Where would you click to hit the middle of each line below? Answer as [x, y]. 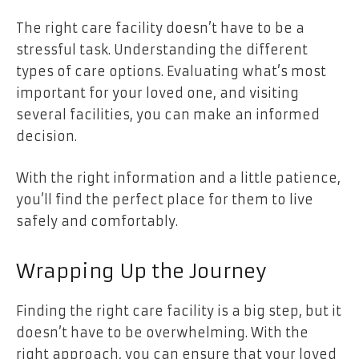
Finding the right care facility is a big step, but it [179, 311]
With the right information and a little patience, [178, 177]
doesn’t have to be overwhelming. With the [162, 332]
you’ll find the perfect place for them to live [165, 199]
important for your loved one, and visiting [157, 93]
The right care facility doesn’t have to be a [160, 28]
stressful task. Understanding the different [162, 50]
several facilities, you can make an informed [168, 115]
